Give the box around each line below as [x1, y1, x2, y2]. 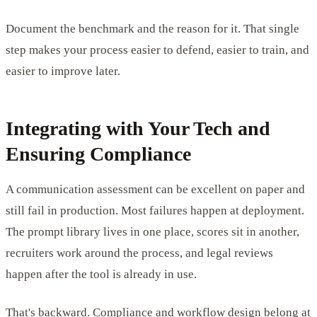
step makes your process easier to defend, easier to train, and [6, 42, 309, 57]
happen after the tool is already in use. [6, 267, 197, 281]
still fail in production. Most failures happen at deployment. [6, 203, 304, 217]
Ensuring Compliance [6, 142, 191, 165]
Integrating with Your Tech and [6, 117, 270, 139]
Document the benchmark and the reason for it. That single [6, 21, 299, 35]
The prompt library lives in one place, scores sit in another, [6, 224, 299, 238]
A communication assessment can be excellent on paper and [6, 182, 305, 196]
